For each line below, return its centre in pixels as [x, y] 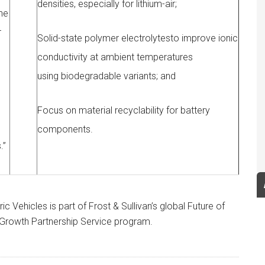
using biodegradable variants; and [106, 76]
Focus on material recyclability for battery [124, 110]
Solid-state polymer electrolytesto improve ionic [138, 38]
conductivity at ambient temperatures [115, 57]
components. [65, 129]
